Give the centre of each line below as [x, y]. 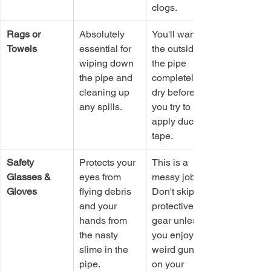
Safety [21, 162]
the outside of [182, 48]
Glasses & [30, 177]
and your [99, 206]
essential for [106, 48]
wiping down [108, 63]
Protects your [109, 162]
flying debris [106, 191]
